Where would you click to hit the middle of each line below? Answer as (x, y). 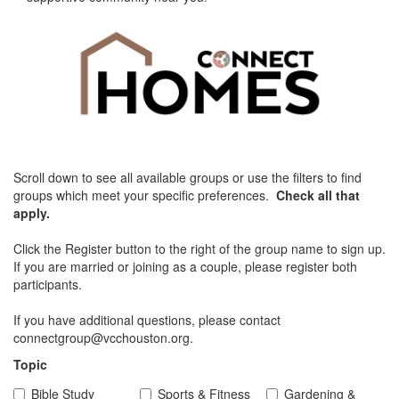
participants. (48, 284)
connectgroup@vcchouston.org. (103, 337)
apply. (32, 212)
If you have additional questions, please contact (147, 319)
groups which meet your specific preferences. (145, 195)
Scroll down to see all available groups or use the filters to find (187, 177)
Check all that (318, 195)
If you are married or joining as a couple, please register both (185, 266)
